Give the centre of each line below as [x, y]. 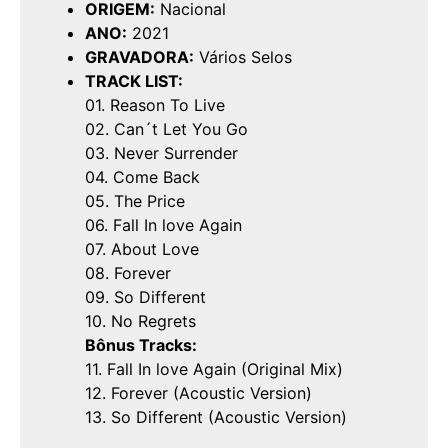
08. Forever [128, 273]
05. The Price [135, 201]
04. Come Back [142, 177]
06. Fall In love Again [163, 225]
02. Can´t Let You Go [166, 129]
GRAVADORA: [139, 57]
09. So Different [145, 297]
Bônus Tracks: [141, 345]
